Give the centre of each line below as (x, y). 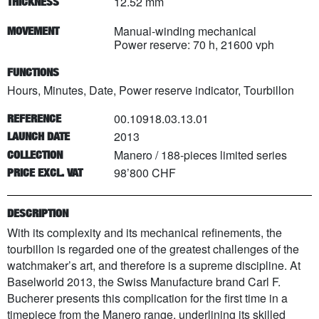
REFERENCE (34, 118)
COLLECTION (35, 155)
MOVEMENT (33, 31)
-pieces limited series (234, 155)
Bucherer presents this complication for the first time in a (147, 298)
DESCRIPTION (38, 213)
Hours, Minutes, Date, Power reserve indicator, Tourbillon (151, 90)
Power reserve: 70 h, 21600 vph (194, 44)
